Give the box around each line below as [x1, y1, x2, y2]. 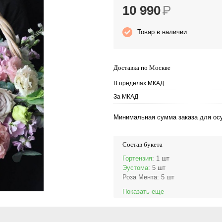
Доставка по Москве [113, 64, 170, 71]
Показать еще [122, 188, 164, 195]
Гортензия [122, 155, 152, 162]
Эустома [122, 164, 148, 171]
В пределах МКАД [113, 80, 164, 87]
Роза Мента [122, 173, 157, 181]
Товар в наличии [137, 28, 187, 36]
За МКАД [113, 93, 138, 100]
